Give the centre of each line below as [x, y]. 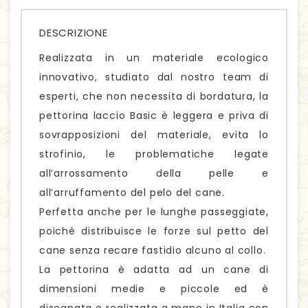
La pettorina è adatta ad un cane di [154, 270]
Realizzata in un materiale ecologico [154, 58]
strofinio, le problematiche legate [154, 154]
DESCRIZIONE [74, 33]
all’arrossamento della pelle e [154, 174]
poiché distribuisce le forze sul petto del [154, 231]
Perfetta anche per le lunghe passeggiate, [154, 212]
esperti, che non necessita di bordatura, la [154, 97]
